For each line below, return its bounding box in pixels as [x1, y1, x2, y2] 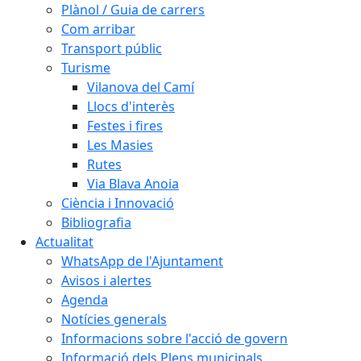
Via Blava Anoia [87, 175, 179, 193]
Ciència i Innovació [61, 194, 174, 212]
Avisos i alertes [61, 272, 151, 289]
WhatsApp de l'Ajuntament [61, 252, 223, 270]
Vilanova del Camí [87, 78, 194, 96]
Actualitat [35, 233, 93, 251]
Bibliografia [61, 214, 131, 231]
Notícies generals [61, 310, 167, 328]
